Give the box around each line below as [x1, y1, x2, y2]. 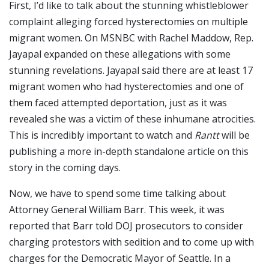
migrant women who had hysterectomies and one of [9, 79, 244, 93]
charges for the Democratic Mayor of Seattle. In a [9, 251, 231, 265]
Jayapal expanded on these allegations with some [9, 47, 231, 61]
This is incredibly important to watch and [9, 128, 195, 142]
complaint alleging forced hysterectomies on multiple [9, 14, 248, 28]
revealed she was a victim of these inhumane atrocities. [9, 112, 256, 125]
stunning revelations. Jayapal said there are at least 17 [9, 63, 253, 77]
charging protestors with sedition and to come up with [9, 235, 254, 249]
